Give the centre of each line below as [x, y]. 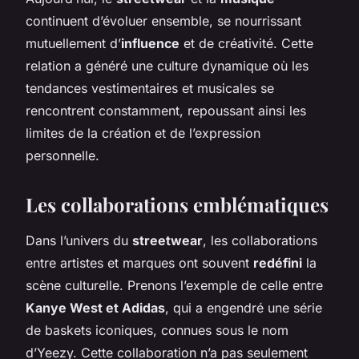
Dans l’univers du [79, 240]
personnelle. [63, 155]
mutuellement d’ [73, 43]
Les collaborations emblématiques [177, 204]
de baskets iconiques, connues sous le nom [157, 330]
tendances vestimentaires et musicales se [150, 88]
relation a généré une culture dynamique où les [167, 65]
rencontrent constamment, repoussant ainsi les [166, 110]
